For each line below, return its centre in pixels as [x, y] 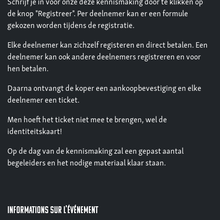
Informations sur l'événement [53, 211]
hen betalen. [28, 69]
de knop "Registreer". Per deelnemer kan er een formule [98, 14]
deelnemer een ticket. [44, 101]
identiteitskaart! [35, 132]
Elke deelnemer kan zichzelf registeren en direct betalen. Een [108, 46]
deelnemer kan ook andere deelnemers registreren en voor [104, 58]
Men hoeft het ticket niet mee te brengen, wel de [87, 121]
